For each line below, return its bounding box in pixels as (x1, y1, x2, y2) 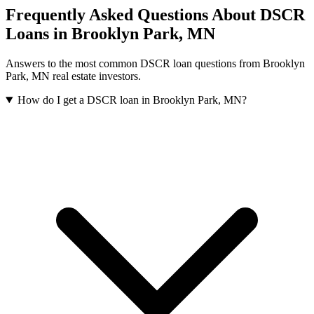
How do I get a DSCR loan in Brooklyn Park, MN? (17, 94, 247, 106)
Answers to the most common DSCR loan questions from (6, 57, 263, 69)
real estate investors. (50, 70, 141, 82)
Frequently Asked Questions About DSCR (6, 6, 305, 25)
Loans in (6, 25, 71, 43)
